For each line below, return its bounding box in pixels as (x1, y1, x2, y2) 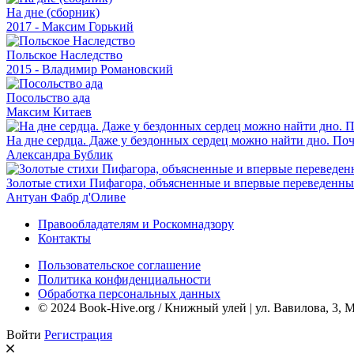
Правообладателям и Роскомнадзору (38, 217, 234, 231)
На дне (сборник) (6, 5, 100, 19)
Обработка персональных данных (38, 286, 220, 300)
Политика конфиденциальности (38, 272, 211, 286)
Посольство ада (6, 90, 90, 104)
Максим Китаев (6, 104, 92, 119)
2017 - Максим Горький (6, 19, 134, 33)
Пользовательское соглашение (38, 258, 201, 272)
